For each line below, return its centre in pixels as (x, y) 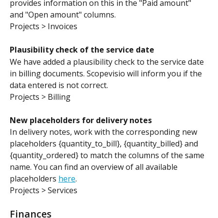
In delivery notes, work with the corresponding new (104, 132)
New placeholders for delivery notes (81, 120)
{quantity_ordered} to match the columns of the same (108, 155)
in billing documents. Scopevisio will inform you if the (107, 73)
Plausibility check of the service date (82, 50)
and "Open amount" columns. (63, 15)
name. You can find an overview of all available (95, 167)
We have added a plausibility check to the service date (108, 62)
